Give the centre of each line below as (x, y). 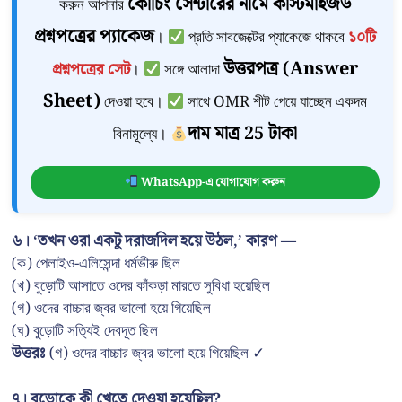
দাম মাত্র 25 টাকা (243, 134)
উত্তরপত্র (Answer (291, 69)
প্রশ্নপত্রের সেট (91, 70)
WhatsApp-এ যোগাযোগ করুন (211, 183)
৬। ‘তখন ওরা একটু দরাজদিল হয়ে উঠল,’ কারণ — (154, 241)
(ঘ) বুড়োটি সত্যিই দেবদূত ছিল (85, 331)
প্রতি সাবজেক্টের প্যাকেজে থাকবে (267, 38)
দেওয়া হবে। (133, 102)
